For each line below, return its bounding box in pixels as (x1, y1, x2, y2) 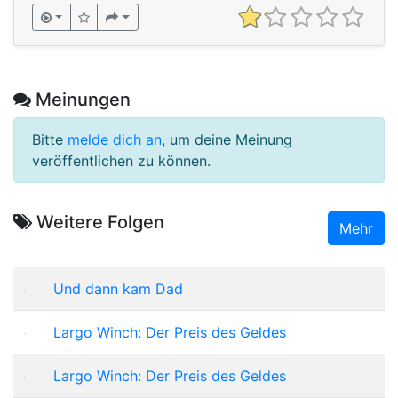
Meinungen (31, 88, 131, 110)
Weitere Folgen (32, 211, 164, 233)
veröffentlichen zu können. (32, 151, 211, 170)
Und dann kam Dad (53, 279, 183, 298)
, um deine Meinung (162, 130, 292, 148)
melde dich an (68, 130, 162, 148)
